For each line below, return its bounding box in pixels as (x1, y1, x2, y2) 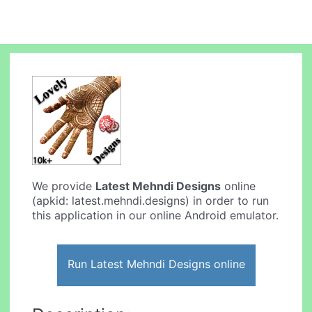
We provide (32, 179, 96, 194)
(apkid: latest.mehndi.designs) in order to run (32, 194, 270, 208)
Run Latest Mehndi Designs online (67, 256, 245, 271)
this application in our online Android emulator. (32, 208, 279, 223)
